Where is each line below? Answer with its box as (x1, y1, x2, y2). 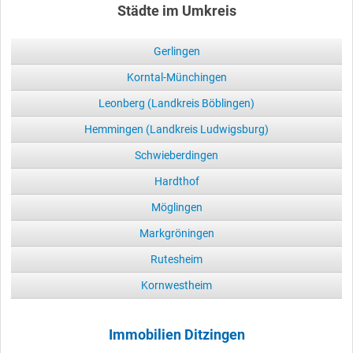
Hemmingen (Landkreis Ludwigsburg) (84, 122, 269, 136)
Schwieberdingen (135, 148, 218, 162)
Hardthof (154, 174, 199, 188)
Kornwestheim (141, 278, 212, 292)
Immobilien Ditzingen (108, 326, 245, 343)
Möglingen (150, 200, 203, 214)
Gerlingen (153, 44, 200, 58)
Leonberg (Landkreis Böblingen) (98, 96, 255, 110)
